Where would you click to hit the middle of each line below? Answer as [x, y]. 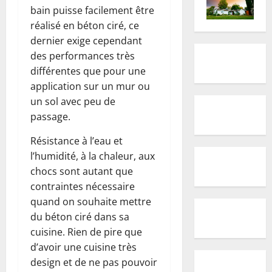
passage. [50, 117]
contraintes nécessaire [83, 187]
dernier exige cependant [86, 41]
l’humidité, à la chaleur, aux [93, 156]
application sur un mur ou [90, 87]
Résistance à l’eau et [76, 141]
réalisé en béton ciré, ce [85, 26]
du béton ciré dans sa [80, 217]
